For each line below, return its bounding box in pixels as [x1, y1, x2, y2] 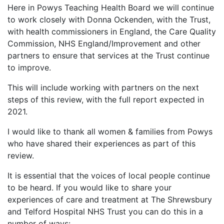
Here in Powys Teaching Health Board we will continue [7, 2, 214, 13]
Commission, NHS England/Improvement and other [7, 38, 200, 49]
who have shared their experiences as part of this [7, 138, 195, 149]
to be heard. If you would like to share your [7, 182, 171, 193]
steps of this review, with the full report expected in [7, 94, 204, 105]
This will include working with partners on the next [7, 82, 199, 93]
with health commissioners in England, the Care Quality [7, 26, 216, 37]
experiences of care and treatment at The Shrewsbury [7, 194, 212, 205]
